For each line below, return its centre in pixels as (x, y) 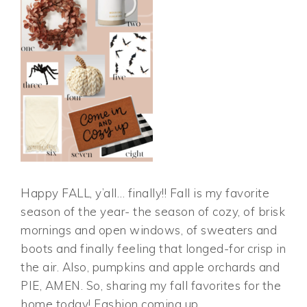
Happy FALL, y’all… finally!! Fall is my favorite (145, 193)
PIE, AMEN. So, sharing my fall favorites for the (151, 285)
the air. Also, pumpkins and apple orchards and (150, 267)
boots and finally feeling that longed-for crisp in (153, 248)
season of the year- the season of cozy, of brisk (153, 211)
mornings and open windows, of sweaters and (149, 230)
